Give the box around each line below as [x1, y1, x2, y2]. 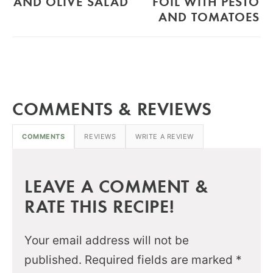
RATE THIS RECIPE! [24, 193, 175, 218]
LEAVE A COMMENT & [24, 173, 208, 197]
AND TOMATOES [158, 7, 260, 25]
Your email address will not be [24, 233, 189, 247]
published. [24, 252, 82, 267]
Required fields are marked [85, 252, 236, 267]
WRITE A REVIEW [135, 132, 194, 141]
